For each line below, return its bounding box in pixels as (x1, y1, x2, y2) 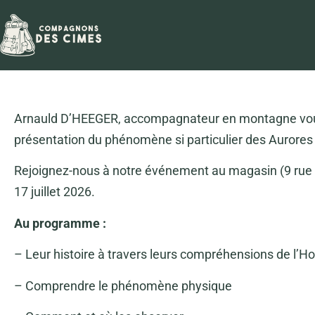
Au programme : (14, 215, 106, 231)
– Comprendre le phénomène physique (14, 278, 232, 293)
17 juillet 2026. (14, 184, 95, 200)
